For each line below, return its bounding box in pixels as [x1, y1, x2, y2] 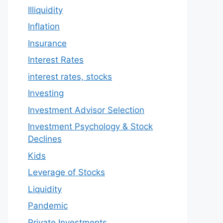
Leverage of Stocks [28, 167, 105, 177]
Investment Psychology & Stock [28, 121, 153, 131]
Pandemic [28, 201, 68, 211]
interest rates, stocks [28, 71, 112, 82]
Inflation [28, 21, 60, 31]
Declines [28, 134, 62, 144]
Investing [28, 88, 64, 98]
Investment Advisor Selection [28, 105, 144, 115]
